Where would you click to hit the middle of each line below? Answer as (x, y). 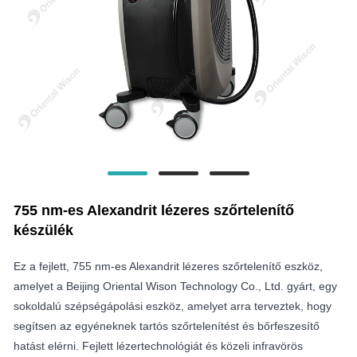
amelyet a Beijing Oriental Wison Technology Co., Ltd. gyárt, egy (175, 286)
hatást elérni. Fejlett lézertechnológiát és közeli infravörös (158, 345)
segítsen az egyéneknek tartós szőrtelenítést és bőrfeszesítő (167, 326)
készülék (43, 230)
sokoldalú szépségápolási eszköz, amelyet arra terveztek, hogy (173, 306)
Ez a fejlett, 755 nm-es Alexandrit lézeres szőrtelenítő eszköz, (168, 266)
